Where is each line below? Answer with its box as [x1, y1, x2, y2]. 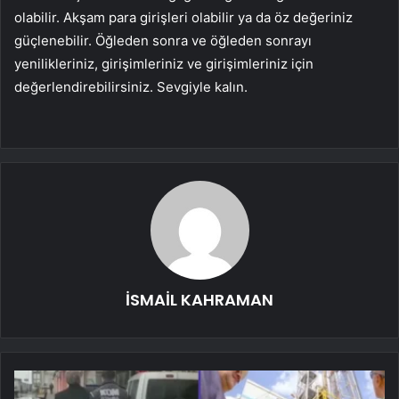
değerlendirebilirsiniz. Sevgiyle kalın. [14, 77, 248, 95]
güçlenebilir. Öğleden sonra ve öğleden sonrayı [14, 31, 312, 49]
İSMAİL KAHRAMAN [126, 288, 273, 311]
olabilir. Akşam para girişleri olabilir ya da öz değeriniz [14, 8, 353, 26]
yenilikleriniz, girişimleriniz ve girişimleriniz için [14, 54, 313, 72]
